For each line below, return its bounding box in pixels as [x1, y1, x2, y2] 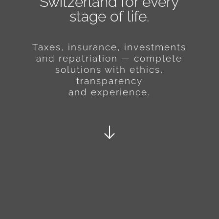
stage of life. [69, 8, 150, 25]
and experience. [68, 87, 151, 98]
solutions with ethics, [55, 64, 164, 75]
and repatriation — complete [36, 53, 183, 64]
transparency [76, 75, 143, 87]
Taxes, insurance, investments [32, 42, 187, 53]
